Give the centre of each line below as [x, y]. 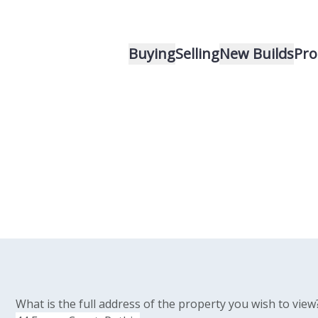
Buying [152, 54]
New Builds [257, 54]
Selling [197, 54]
